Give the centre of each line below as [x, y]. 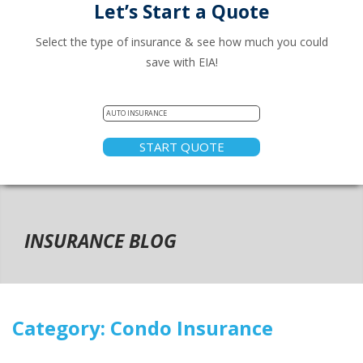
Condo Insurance [192, 328]
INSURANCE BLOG [100, 241]
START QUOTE [181, 147]
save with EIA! [181, 62]
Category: [61, 328]
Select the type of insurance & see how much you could [181, 42]
